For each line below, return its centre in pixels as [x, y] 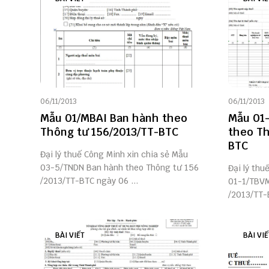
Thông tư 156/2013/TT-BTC [109, 132]
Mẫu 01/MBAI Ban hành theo [114, 118]
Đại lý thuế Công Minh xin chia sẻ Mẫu [114, 154]
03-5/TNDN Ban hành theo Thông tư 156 [119, 168]
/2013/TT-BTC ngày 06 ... [89, 181]
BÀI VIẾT [70, 235]
